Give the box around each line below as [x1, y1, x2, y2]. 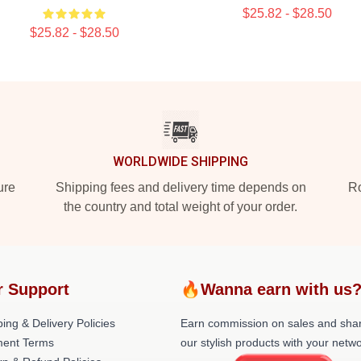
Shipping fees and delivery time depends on [55, 180, 306, 194]
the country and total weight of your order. [64, 200, 297, 214]
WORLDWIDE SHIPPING [113, 154, 248, 169]
